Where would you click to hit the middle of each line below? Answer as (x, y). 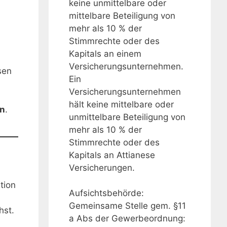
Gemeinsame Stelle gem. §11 (127, 206)
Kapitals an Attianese (112, 155)
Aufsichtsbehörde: (106, 193)
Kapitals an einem (105, 53)
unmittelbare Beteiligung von (127, 117)
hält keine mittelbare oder (121, 104)
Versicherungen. (102, 167)
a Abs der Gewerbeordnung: (127, 219)
